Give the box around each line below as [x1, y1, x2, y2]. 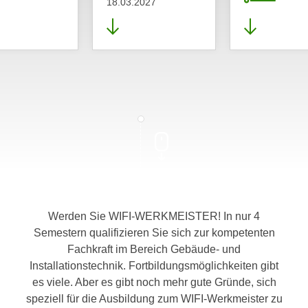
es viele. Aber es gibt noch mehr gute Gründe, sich [32, 276, 276, 288]
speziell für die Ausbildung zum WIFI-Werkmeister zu [25, 293, 283, 305]
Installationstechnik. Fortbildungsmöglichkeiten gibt [30, 260, 278, 272]
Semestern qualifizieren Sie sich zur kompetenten [33, 227, 275, 239]
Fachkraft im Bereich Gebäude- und [67, 243, 241, 255]
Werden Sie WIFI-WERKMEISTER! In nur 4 [48, 210, 260, 222]
